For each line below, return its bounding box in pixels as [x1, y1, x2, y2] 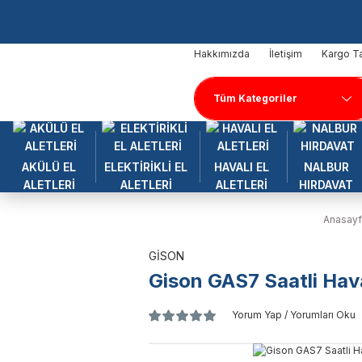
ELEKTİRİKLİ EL [104, 160, 188, 174]
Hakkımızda [194, 48, 250, 60]
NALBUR [303, 160, 349, 174]
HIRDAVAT [299, 178, 354, 192]
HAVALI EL [214, 160, 270, 174]
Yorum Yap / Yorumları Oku [232, 309, 356, 321]
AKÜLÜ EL [22, 160, 77, 174]
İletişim [269, 48, 302, 60]
